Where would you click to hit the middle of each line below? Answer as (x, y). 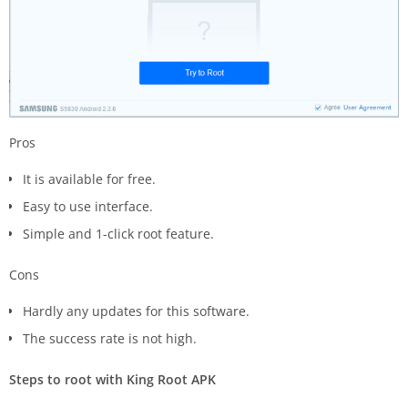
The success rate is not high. (110, 339)
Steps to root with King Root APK (112, 380)
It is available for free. (89, 179)
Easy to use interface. (88, 207)
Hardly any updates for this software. (136, 311)
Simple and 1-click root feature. (118, 234)
